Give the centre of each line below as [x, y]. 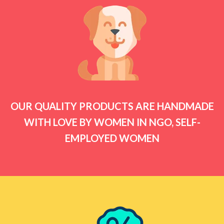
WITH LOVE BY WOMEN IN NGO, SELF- [112, 122]
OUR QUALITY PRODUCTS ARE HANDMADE [112, 106]
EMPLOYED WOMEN [112, 138]
